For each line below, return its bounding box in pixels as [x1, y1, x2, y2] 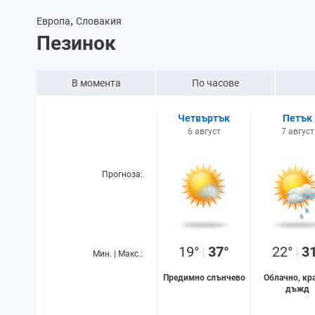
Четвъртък [178, 112, 230, 124]
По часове [192, 77, 239, 89]
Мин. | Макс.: [93, 249, 143, 259]
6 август [187, 127, 221, 136]
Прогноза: [102, 169, 143, 179]
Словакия [76, 15, 122, 27]
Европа [37, 15, 70, 27]
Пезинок [37, 32, 116, 55]
